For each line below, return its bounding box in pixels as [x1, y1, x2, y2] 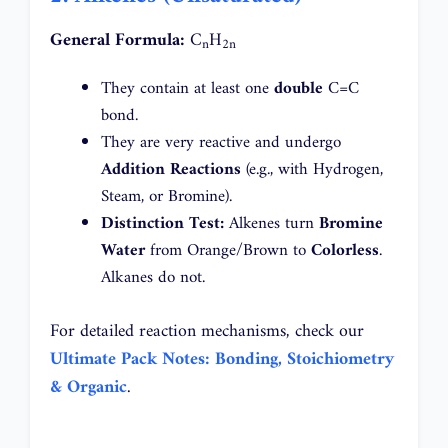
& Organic [50, 371, 127, 403]
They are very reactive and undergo [101, 128, 341, 159]
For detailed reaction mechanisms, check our [50, 315, 364, 347]
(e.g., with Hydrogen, [241, 155, 383, 186]
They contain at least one [101, 74, 274, 105]
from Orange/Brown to [145, 236, 311, 267]
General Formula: [50, 24, 185, 56]
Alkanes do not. [101, 263, 205, 294]
